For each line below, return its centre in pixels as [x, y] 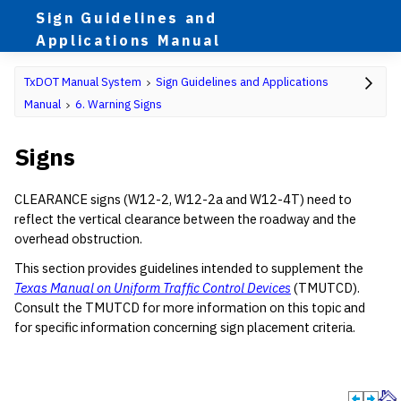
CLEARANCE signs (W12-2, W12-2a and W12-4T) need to [183, 200]
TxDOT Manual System [83, 82]
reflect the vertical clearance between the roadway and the [185, 219]
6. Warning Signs [119, 104]
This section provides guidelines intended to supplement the [189, 269]
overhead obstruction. [78, 239]
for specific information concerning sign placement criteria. [185, 328]
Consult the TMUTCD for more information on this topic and [190, 308]
